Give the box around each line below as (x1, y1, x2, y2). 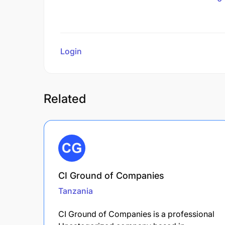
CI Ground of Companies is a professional (58, 208, 214, 219)
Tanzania (58, 185, 93, 196)
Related (44, 91, 86, 106)
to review (84, 46, 119, 56)
